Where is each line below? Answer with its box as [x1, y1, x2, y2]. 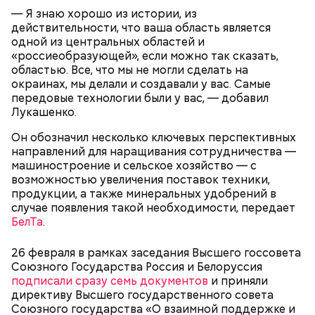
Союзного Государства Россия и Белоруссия [11, 259, 262, 274]
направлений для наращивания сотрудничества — [11, 144, 296, 159]
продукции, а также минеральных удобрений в [11, 186, 276, 201]
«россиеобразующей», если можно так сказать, [11, 49, 278, 63]
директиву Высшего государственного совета [11, 288, 274, 302]
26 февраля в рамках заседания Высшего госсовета [11, 245, 301, 260]
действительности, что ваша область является [11, 20, 271, 35]
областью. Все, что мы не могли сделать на [11, 63, 248, 77]
